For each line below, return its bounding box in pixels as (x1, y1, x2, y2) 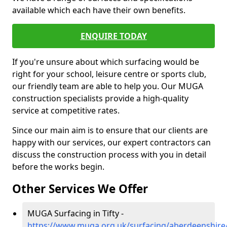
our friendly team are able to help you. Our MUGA (12, 81, 203, 92)
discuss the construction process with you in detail (12, 149, 206, 160)
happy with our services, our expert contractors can (12, 137, 211, 148)
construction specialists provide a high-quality (12, 93, 188, 104)
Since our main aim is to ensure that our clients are (12, 125, 208, 136)
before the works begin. (12, 161, 104, 172)
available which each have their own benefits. (12, 5, 185, 16)
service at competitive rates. (12, 105, 120, 116)
